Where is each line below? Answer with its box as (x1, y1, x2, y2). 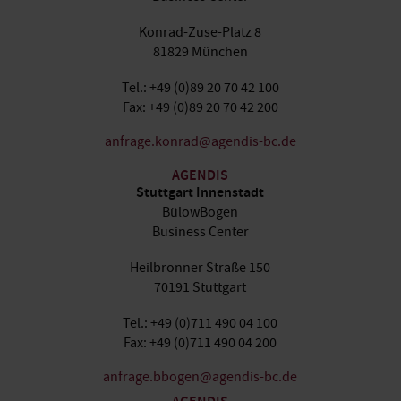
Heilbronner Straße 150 (130, 259, 271, 277)
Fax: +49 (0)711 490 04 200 (124, 334, 277, 352)
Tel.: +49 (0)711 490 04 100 (123, 314, 278, 332)
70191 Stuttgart (154, 278, 247, 296)
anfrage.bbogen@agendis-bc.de (103, 368, 298, 386)
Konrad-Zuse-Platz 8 (139, 23, 262, 41)
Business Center (151, 223, 249, 241)
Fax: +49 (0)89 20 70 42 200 (122, 98, 278, 116)
